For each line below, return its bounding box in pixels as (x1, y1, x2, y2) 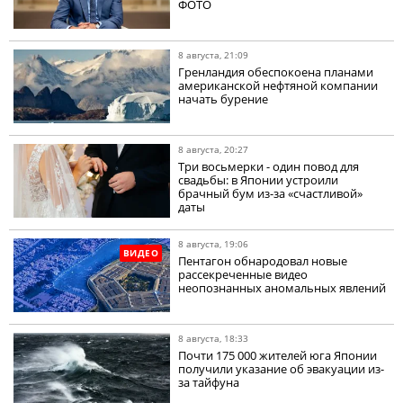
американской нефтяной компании (178, 77, 379, 94)
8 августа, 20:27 (178, 143, 249, 157)
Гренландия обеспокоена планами (178, 64, 374, 81)
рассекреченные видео (178, 266, 309, 283)
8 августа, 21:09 (178, 49, 249, 62)
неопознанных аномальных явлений (178, 280, 387, 297)
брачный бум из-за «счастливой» (178, 185, 363, 202)
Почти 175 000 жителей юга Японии (178, 347, 378, 364)
